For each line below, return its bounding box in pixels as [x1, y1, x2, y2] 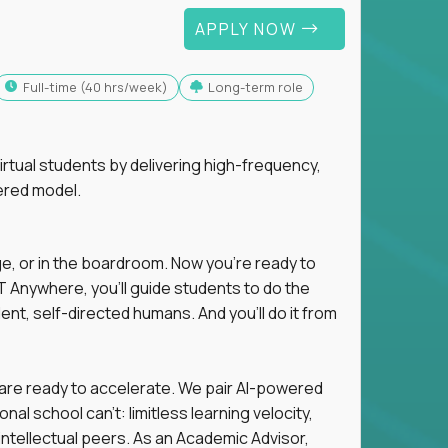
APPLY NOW [194, 17, 302, 40]
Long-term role [214, 77, 303, 96]
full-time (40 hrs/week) [29, 77, 168, 96]
